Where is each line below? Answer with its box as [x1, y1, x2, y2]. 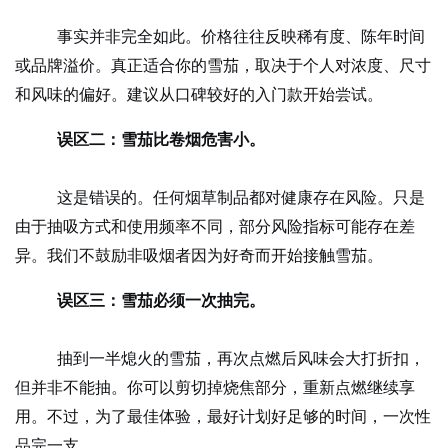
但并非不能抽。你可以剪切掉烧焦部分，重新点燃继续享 [14, 377, 415, 398]
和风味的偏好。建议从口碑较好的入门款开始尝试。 [14, 84, 383, 105]
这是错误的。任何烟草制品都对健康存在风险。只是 [56, 187, 425, 208]
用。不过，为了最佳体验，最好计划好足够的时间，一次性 [14, 406, 431, 427]
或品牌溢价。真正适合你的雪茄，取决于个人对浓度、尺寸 [14, 55, 431, 76]
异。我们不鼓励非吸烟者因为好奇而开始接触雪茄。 [14, 245, 383, 266]
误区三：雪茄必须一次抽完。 [56, 290, 265, 311]
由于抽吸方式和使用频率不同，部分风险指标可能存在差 [14, 216, 415, 237]
